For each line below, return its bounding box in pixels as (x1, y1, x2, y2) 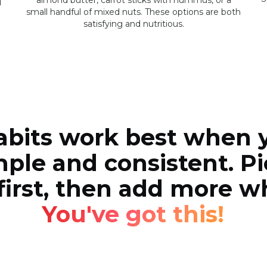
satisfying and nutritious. (83, 18, 184, 29)
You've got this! (41, 200, 224, 228)
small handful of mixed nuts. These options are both (26, 7, 241, 17)
